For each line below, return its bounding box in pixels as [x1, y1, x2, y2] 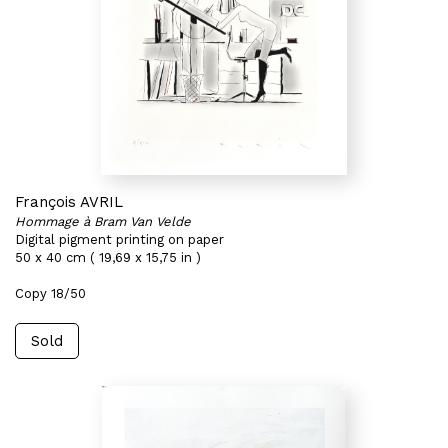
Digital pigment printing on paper [15, 232, 224, 247]
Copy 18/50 [15, 286, 86, 301]
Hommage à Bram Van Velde [15, 214, 191, 229]
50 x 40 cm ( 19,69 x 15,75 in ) [15, 250, 201, 265]
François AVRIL [15, 193, 123, 211]
